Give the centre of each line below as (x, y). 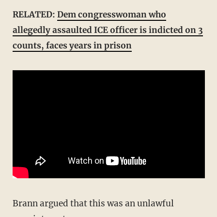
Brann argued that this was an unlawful (15, 204)
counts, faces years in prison (72, 45)
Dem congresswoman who (111, 14)
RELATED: (38, 14)
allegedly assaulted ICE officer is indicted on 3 (108, 30)
